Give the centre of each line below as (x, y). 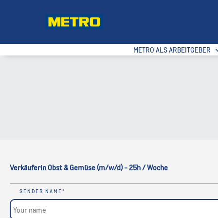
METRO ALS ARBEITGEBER (172, 49)
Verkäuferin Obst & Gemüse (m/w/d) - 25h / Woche (89, 167)
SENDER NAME (41, 191)
